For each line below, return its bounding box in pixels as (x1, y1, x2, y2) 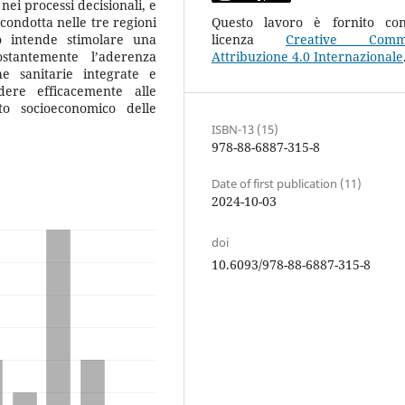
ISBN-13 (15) (212, 120, 278, 137)
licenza (212, 30, 286, 48)
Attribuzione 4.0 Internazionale (212, 47, 403, 65)
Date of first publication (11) (212, 174, 362, 192)
